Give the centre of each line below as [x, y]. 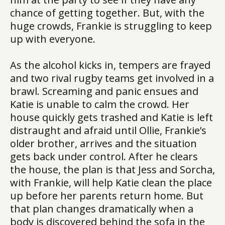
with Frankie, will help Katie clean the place [111, 183]
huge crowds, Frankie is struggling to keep [111, 26]
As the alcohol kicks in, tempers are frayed [110, 65]
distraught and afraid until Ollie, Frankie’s [108, 130]
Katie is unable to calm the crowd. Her [100, 104]
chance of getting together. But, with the [107, 13]
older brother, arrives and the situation [103, 143]
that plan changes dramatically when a [102, 209]
